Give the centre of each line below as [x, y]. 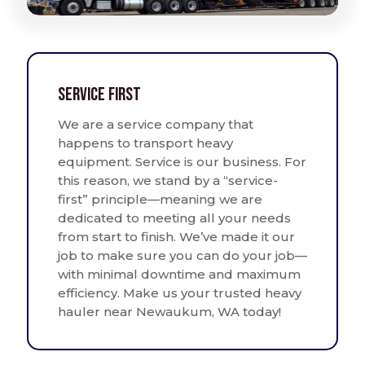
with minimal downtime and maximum [179, 274]
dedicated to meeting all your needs [174, 218]
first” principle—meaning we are [160, 199]
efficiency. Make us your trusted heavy [180, 292]
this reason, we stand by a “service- [168, 180]
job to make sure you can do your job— [182, 255]
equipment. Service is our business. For [182, 161]
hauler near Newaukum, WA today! [169, 311]
